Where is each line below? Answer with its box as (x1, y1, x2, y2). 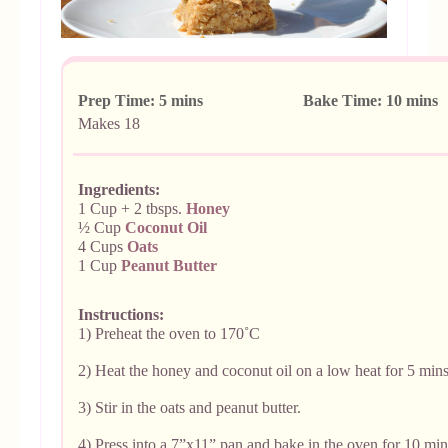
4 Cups (78, 237, 127, 255)
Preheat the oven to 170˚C (95, 324, 268, 342)
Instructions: (78, 305, 164, 323)
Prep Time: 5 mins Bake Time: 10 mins (78, 91, 438, 109)
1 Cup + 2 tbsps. (78, 199, 186, 217)
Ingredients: (78, 180, 160, 198)
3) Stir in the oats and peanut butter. (78, 398, 301, 416)
